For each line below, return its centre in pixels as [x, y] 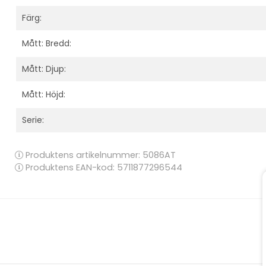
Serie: [33, 120]
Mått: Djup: [44, 69]
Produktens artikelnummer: [83, 155]
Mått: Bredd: [47, 43]
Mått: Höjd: [44, 94]
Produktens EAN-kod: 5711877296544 [103, 167]
